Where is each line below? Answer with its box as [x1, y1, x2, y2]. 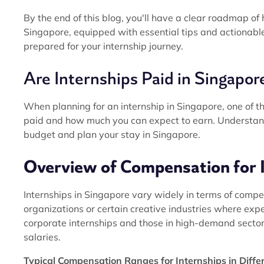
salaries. [24, 231, 61, 243]
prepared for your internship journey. [24, 40, 183, 52]
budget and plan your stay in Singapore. [24, 128, 200, 140]
